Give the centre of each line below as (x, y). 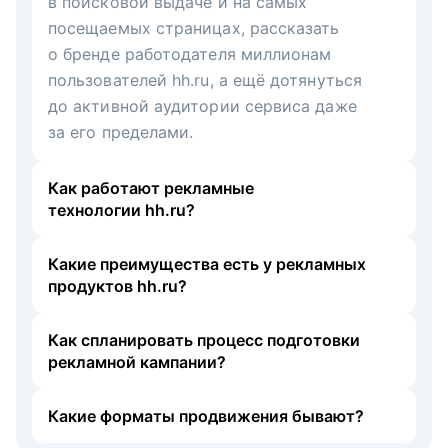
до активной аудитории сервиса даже (202, 105)
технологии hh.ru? (121, 209)
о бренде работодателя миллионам (190, 53)
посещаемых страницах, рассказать (194, 27)
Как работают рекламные (151, 187)
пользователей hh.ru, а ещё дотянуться (205, 79)
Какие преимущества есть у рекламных (207, 263)
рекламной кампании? (137, 361)
